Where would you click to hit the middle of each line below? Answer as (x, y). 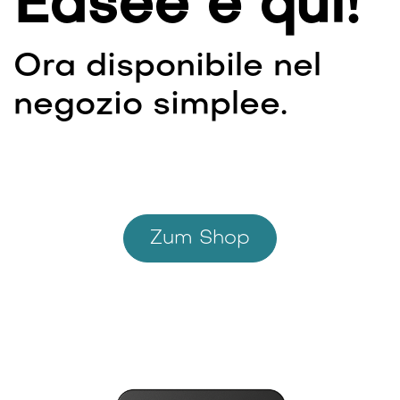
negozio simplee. (150, 106)
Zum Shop (200, 238)
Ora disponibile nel (167, 68)
